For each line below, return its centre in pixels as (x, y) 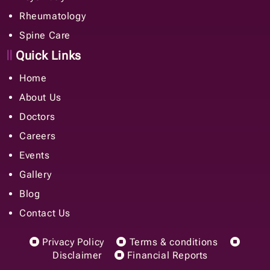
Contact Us (45, 213)
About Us (40, 98)
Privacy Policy (72, 242)
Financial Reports (166, 256)
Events (35, 155)
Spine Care (45, 36)
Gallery (36, 175)
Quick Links (47, 56)
